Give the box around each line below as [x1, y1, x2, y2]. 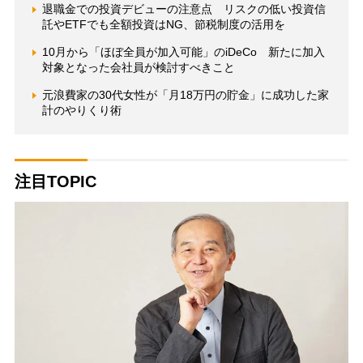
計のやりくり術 [41, 103, 122, 117]
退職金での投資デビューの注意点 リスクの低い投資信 [41, 2, 326, 15]
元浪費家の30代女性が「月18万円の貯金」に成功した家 [41, 88, 329, 101]
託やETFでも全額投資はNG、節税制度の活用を [41, 17, 285, 31]
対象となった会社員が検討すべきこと [41, 60, 235, 74]
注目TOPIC [14, 172, 96, 190]
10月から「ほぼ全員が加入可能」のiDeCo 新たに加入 [41, 45, 325, 58]
